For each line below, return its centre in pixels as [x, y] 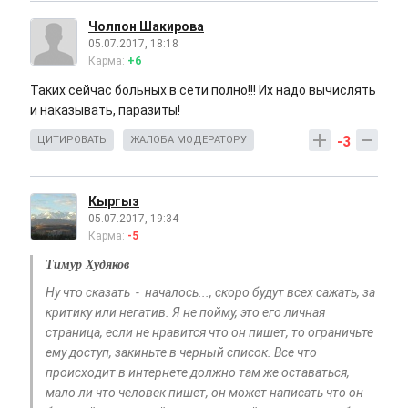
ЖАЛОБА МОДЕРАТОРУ [189, 140]
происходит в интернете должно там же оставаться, [198, 373]
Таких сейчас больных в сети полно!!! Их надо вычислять [203, 91]
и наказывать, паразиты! [105, 111]
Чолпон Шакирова [146, 27]
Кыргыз [114, 202]
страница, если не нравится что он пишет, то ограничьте [209, 333]
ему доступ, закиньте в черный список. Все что [181, 353]
